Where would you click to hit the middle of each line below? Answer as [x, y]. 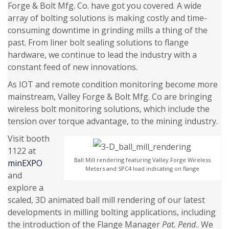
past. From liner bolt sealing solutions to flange [98, 42]
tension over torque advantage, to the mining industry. [113, 121]
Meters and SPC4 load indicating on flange [142, 169]
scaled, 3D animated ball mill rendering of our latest [106, 200]
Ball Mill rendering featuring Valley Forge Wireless [142, 160]
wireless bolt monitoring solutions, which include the [109, 109]
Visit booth [29, 139]
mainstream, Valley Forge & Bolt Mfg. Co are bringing [110, 97]
